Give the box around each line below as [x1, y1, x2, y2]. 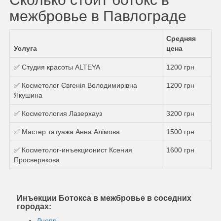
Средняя [166, 34, 196, 42]
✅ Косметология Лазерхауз [14, 109, 102, 117]
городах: [17, 202, 51, 211]
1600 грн [166, 146, 194, 154]
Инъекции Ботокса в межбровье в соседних [17, 193, 191, 202]
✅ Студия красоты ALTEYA [14, 63, 100, 71]
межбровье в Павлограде [9, 7, 186, 24]
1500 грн [166, 127, 194, 136]
